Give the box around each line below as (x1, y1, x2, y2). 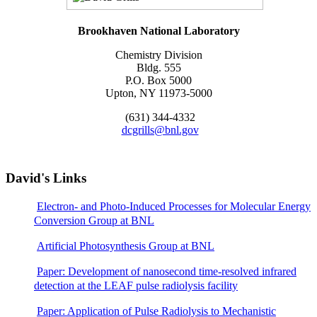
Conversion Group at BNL (34, 214, 154, 227)
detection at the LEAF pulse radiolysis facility (34, 279, 238, 292)
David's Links (6, 171, 86, 186)
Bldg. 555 (136, 62, 181, 74)
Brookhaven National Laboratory (77, 25, 240, 38)
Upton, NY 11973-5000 (105, 87, 212, 100)
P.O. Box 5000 (125, 74, 192, 87)
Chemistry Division (115, 49, 202, 62)
